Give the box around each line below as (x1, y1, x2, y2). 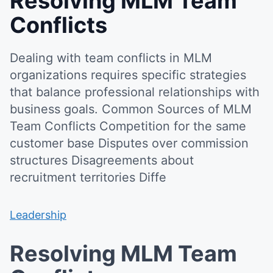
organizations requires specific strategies (10, 68, 246, 82)
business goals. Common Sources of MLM (10, 102, 252, 116)
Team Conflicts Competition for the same (10, 119, 246, 133)
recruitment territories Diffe (10, 170, 166, 185)
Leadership (10, 208, 66, 221)
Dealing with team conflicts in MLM (10, 51, 212, 65)
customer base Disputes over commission (10, 136, 249, 151)
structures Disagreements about (10, 153, 194, 168)
